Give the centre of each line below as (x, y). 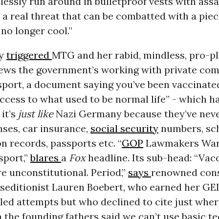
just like (37, 114)
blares (45, 158)
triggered (29, 55)
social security (124, 129)
